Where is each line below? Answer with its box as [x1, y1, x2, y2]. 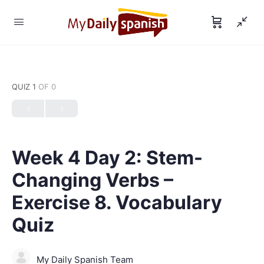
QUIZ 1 [12, 82, 38, 91]
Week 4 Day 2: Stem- [12, 146, 203, 169]
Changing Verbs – [12, 169, 173, 192]
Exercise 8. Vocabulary [12, 191, 222, 214]
